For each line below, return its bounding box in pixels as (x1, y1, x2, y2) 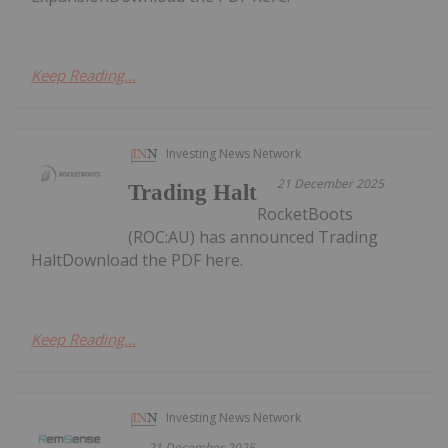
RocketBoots (257, 203, 354, 225)
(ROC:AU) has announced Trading (128, 226, 379, 248)
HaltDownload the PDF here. (31, 249, 243, 271)
